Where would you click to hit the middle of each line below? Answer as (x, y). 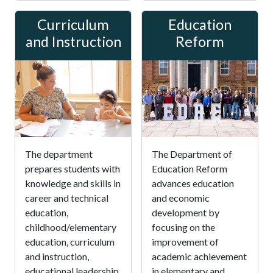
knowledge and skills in (73, 183)
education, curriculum (70, 242)
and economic (181, 198)
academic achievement (199, 257)
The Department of (192, 154)
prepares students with (73, 169)
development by (186, 213)
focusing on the (183, 227)
